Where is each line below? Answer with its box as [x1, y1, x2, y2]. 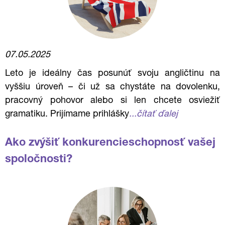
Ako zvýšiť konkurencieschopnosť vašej [5, 138, 215, 149]
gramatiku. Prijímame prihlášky [5, 110, 129, 119]
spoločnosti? [5, 154, 72, 165]
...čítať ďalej [129, 110, 178, 119]
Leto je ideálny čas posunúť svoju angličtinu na [5, 69, 220, 78]
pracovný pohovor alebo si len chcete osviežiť [5, 96, 220, 105]
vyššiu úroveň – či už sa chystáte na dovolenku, [5, 83, 220, 92]
